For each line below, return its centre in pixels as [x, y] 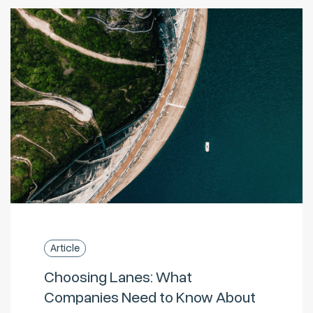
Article [65, 248]
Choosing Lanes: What [118, 277]
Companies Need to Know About [150, 297]
